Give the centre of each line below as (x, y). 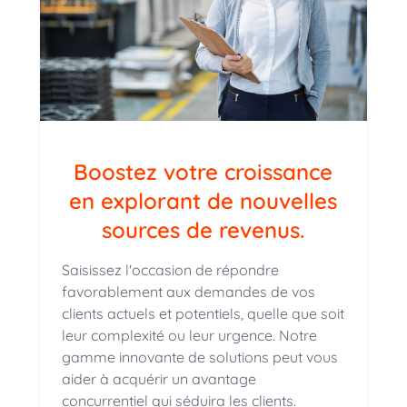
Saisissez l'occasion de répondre (170, 270)
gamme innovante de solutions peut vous (199, 357)
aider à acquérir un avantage (159, 379)
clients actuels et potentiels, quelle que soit (203, 314)
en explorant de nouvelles (203, 201)
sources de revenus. (203, 230)
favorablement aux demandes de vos (188, 292)
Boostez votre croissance (203, 172)
